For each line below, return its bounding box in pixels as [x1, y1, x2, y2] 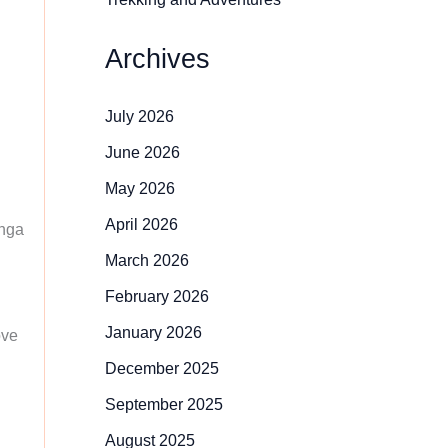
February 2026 [104, 288, 209, 306]
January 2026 [104, 324, 202, 342]
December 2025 [104, 360, 219, 378]
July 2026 [104, 108, 174, 126]
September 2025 [104, 396, 223, 414]
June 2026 [104, 144, 180, 162]
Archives [104, 43, 210, 75]
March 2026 [104, 252, 189, 270]
